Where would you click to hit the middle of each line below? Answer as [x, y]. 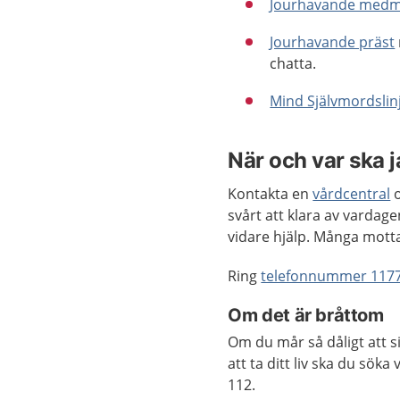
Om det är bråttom [306, 315]
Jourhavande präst [333, 42]
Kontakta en [271, 194]
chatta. [293, 63]
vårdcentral [352, 194]
